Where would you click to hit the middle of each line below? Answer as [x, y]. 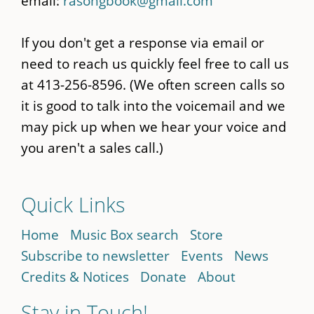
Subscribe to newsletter [95, 255]
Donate [163, 276]
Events [202, 255]
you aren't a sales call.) [92, 147]
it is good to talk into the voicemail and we [153, 105]
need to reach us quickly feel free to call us [155, 63]
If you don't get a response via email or [143, 42]
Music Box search [124, 234]
